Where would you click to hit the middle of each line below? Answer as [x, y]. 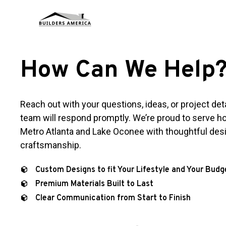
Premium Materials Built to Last [94, 184]
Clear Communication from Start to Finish [113, 198]
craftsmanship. [51, 145]
